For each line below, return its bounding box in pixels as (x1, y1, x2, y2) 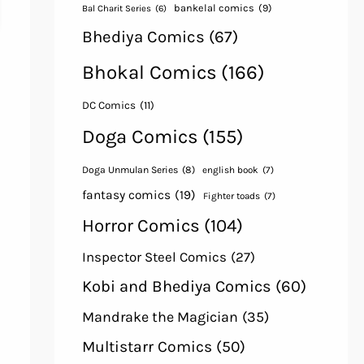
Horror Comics (81, 215, 200, 237)
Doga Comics (81, 125, 198, 149)
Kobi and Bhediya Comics (81, 277, 271, 297)
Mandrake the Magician (81, 309, 238, 327)
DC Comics (81, 99, 136, 112)
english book (201, 164, 258, 176)
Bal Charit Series (81, 3, 151, 15)
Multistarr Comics (81, 337, 212, 357)
